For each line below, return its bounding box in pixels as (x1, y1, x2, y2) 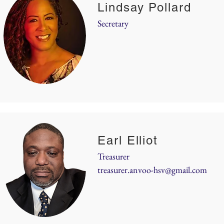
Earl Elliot (97, 133, 158, 147)
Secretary (97, 17, 128, 29)
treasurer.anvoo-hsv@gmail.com (97, 164, 207, 175)
